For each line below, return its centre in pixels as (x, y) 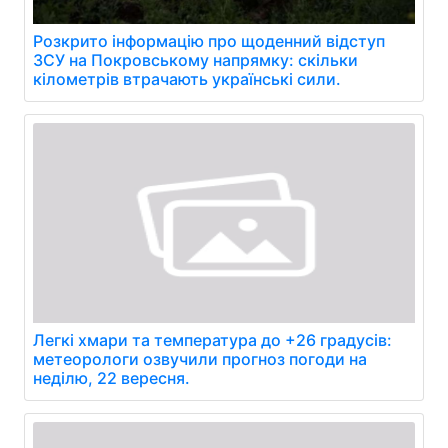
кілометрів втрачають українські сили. (187, 79)
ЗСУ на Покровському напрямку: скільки (195, 60)
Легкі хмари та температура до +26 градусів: (212, 340)
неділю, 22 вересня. (111, 378)
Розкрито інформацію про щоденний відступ (209, 41)
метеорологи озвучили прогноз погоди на (200, 359)
